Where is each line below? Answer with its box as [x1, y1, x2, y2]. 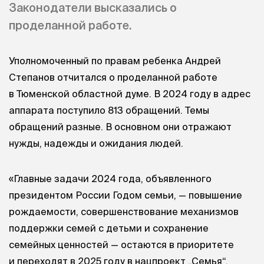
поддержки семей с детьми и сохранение [9, 222, 209, 233]
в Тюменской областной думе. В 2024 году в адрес [9, 88, 250, 100]
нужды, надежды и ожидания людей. [9, 138, 183, 149]
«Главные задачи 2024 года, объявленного [9, 173, 212, 184]
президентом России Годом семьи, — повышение [9, 189, 242, 200]
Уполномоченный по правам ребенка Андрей [9, 55, 221, 67]
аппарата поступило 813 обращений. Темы [9, 105, 209, 116]
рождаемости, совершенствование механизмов [9, 206, 239, 217]
